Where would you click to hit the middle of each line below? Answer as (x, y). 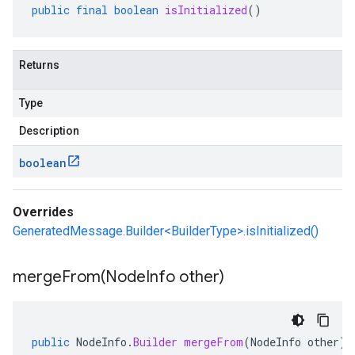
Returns (39, 65)
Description (49, 131)
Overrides (43, 212)
